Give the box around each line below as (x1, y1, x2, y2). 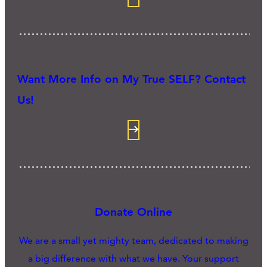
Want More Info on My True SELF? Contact (17, 72, 246, 86)
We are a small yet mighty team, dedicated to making (18, 235, 249, 247)
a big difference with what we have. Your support (28, 253, 239, 265)
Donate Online (95, 205, 172, 219)
